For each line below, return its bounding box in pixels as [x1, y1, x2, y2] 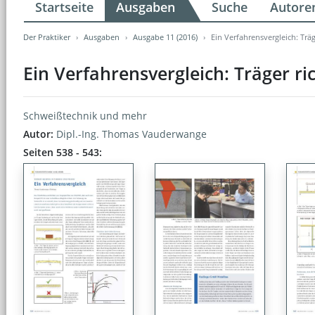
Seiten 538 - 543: [23, 145, 102, 159]
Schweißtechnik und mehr [23, 108, 147, 122]
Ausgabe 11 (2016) [133, 31, 198, 42]
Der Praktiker [23, 31, 70, 42]
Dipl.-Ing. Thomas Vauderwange [56, 127, 207, 141]
